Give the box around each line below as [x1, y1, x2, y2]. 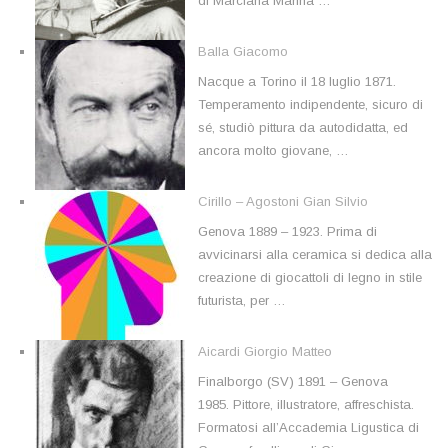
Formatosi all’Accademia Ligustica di [198, 419, 419, 435]
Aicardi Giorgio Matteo [198, 344, 332, 360]
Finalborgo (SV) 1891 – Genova [198, 373, 388, 389]
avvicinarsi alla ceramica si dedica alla [198, 246, 432, 262]
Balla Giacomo [198, 44, 288, 60]
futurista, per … [198, 292, 286, 308]
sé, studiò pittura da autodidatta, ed [198, 119, 408, 135]
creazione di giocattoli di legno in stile [198, 269, 422, 285]
